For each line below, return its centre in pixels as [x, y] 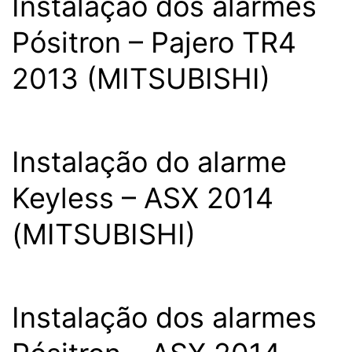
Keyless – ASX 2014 [143, 198]
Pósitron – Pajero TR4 [154, 42]
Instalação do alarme [149, 162]
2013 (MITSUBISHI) [141, 79]
